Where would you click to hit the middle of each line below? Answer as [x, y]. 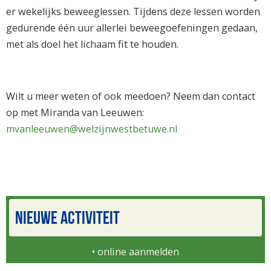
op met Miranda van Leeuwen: [75, 112]
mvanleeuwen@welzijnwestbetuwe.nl [92, 129]
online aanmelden [138, 252]
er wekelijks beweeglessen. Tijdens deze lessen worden [133, 11]
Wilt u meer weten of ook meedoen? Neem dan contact [131, 96]
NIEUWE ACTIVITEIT [67, 218]
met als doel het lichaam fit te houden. [92, 44]
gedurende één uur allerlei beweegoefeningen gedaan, [132, 28]
